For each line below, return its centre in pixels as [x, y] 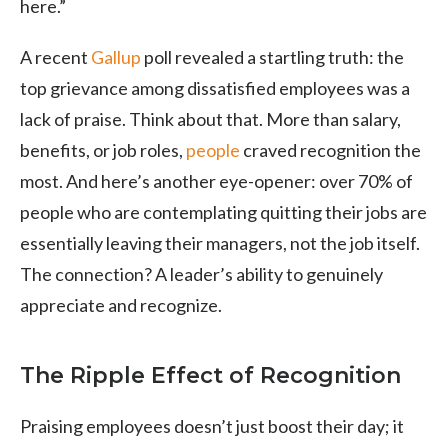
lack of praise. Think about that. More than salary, [210, 118]
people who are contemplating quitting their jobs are [223, 211]
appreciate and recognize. [121, 304]
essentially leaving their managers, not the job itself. [220, 242]
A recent [55, 56]
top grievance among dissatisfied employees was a [215, 87]
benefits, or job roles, [103, 149]
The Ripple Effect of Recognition [210, 375]
